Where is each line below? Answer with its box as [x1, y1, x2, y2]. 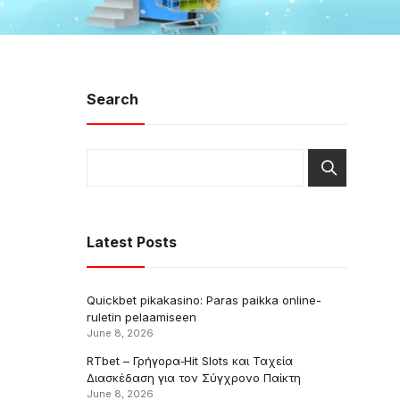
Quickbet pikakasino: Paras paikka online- [87, 293, 321, 307]
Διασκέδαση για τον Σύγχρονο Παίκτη [87, 371, 301, 385]
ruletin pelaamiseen [87, 310, 196, 324]
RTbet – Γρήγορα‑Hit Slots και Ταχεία [87, 354, 293, 368]
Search [87, 90, 138, 108]
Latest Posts [87, 233, 177, 251]
